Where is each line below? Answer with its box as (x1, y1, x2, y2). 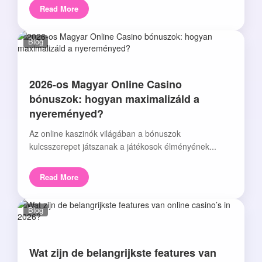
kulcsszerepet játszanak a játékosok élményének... (29, 140, 216, 153)
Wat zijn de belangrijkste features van (29, 245, 216, 261)
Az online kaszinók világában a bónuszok (29, 127, 181, 140)
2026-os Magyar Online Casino (29, 77, 182, 92)
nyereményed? (29, 106, 104, 122)
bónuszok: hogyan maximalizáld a (29, 91, 199, 107)
